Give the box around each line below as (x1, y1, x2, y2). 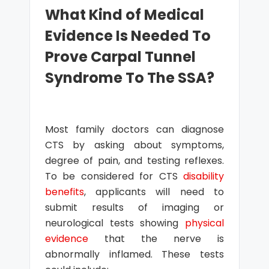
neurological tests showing (44, 216, 186, 230)
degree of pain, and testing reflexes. (44, 154, 225, 168)
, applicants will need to (83, 185, 225, 199)
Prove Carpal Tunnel (44, 47, 196, 67)
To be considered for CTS (44, 169, 184, 183)
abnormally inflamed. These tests (44, 247, 225, 261)
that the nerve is (88, 232, 225, 246)
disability (183, 169, 225, 183)
